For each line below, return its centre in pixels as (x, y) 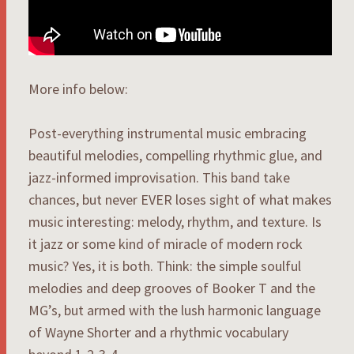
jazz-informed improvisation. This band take (159, 177)
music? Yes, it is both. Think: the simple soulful (165, 265)
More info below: (78, 88)
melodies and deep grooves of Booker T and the (172, 288)
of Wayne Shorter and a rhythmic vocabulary (158, 332)
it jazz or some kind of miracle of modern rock (166, 243)
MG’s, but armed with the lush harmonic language (175, 310)
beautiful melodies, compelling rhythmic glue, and (175, 155)
